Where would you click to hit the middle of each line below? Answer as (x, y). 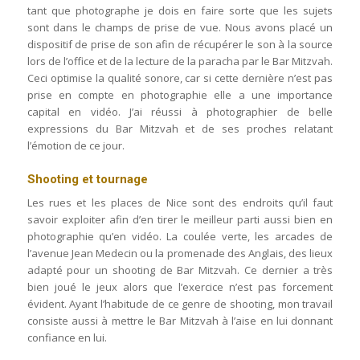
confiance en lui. (67, 337)
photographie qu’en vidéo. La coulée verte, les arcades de (180, 236)
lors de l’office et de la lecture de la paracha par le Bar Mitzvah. (180, 61)
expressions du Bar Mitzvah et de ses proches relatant (180, 129)
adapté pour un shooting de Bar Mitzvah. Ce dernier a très (180, 270)
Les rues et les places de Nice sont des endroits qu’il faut (180, 202)
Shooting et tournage (87, 179)
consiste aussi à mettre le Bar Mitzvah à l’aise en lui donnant (180, 321)
